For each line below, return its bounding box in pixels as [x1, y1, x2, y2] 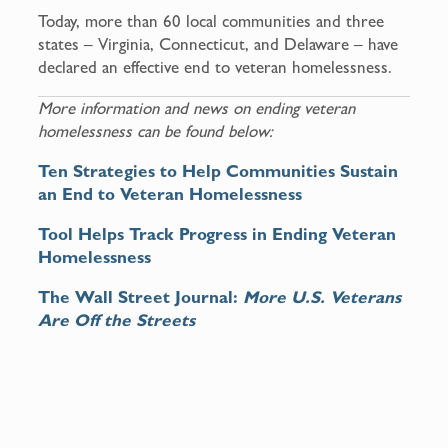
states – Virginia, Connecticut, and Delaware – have [38, 33, 399, 54]
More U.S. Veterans [243, 286, 402, 307]
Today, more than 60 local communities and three [38, 10, 385, 31]
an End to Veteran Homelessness [38, 183, 308, 204]
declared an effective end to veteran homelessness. [38, 56, 393, 77]
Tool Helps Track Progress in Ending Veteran [38, 223, 397, 244]
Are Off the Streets [38, 309, 196, 330]
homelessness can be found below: [38, 120, 274, 141]
